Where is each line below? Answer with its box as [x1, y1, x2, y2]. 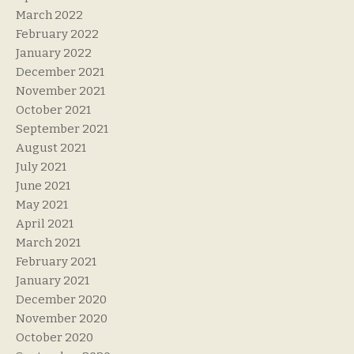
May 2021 [16, 197, 68, 212]
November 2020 [16, 311, 107, 326]
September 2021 [16, 121, 108, 136]
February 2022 [16, 26, 99, 41]
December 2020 [16, 292, 107, 307]
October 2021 [16, 102, 91, 117]
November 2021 [16, 83, 105, 98]
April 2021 [16, 216, 73, 231]
